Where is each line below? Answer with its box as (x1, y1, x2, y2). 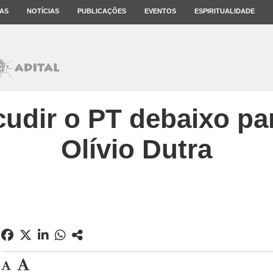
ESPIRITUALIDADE (194, 7, 255, 15)
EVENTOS (144, 7, 176, 15)
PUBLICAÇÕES (77, 7, 126, 15)
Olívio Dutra (61, 134, 212, 164)
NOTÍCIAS (27, 7, 59, 15)
